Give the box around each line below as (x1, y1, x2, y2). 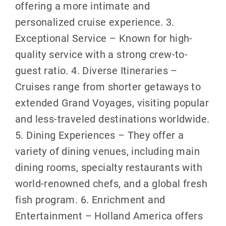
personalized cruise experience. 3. (15, 15, 175, 29)
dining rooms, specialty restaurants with (15, 160, 202, 174)
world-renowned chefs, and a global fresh (15, 177, 207, 190)
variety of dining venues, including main (15, 144, 200, 158)
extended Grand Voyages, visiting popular (15, 96, 209, 109)
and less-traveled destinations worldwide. (15, 112, 210, 126)
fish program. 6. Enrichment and (15, 193, 165, 206)
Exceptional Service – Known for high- (15, 31, 193, 45)
